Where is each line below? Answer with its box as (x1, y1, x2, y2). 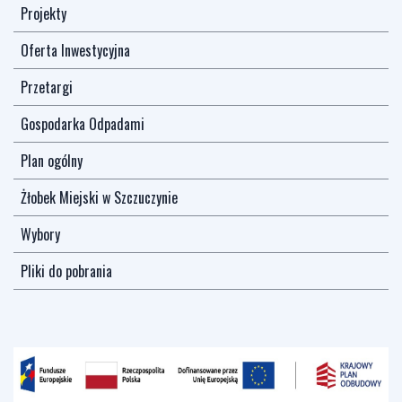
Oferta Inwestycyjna (21, 39, 130, 61)
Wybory (21, 223, 60, 245)
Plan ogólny (21, 150, 83, 171)
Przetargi (21, 76, 73, 98)
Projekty (21, 3, 66, 24)
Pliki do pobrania (21, 260, 112, 282)
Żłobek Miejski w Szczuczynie (21, 187, 178, 208)
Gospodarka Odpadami (21, 113, 144, 135)
